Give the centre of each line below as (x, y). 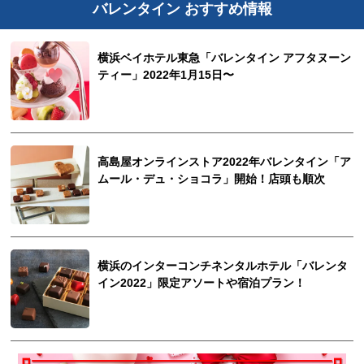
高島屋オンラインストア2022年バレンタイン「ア (225, 162)
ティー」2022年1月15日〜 (166, 76)
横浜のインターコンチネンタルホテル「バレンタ (223, 266)
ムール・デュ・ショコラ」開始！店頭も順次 (212, 180)
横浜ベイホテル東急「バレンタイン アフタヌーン (225, 58)
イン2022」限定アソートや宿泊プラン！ (202, 284)
